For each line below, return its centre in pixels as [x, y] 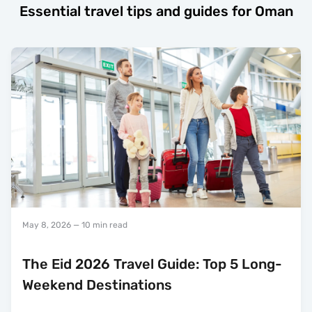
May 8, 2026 [47, 225]
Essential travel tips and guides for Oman [156, 11]
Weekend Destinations [97, 284]
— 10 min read [99, 225]
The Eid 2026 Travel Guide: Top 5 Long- [152, 264]
